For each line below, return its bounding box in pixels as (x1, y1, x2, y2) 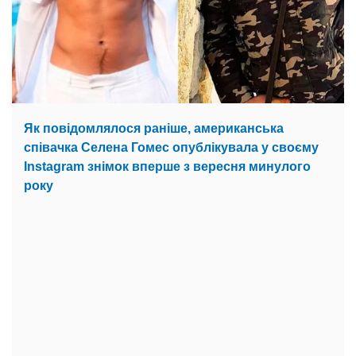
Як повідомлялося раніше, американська (24, 121, 284, 135)
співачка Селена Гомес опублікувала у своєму (24, 140, 319, 154)
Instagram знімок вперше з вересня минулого (24, 159, 311, 173)
